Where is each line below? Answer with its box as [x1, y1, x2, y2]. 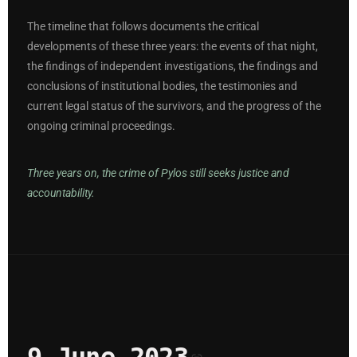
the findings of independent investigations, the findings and [27, 59, 318, 73]
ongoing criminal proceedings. [27, 119, 175, 133]
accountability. [27, 186, 95, 201]
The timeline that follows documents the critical [27, 19, 259, 33]
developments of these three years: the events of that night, [27, 39, 318, 53]
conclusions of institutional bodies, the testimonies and [27, 79, 297, 93]
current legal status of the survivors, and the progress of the [27, 99, 321, 113]
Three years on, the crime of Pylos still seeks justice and [27, 167, 289, 181]
